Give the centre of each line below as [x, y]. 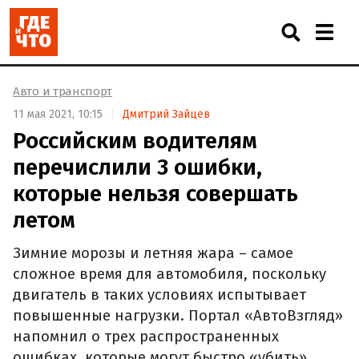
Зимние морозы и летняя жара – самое [153, 254]
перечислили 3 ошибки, [137, 167]
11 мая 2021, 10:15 [58, 114]
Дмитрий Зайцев [166, 114]
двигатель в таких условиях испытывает [159, 295]
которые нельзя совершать [155, 193]
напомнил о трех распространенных [146, 337]
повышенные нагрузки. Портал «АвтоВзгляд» [178, 316]
